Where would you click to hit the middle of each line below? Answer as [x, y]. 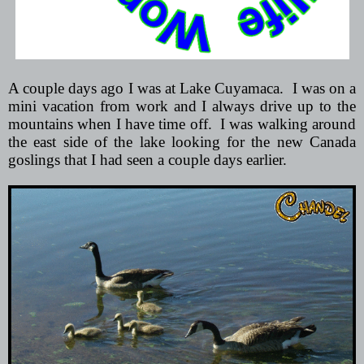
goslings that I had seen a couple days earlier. [147, 159]
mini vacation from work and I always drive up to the [182, 106]
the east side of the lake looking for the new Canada [182, 141]
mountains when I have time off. [110, 123]
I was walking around [288, 123]
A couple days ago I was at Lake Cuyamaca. [146, 88]
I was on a [324, 88]
